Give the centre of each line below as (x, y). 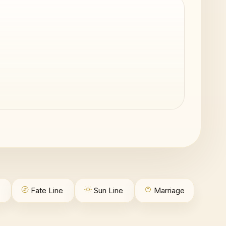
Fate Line (47, 190)
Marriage (169, 190)
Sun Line (108, 190)
